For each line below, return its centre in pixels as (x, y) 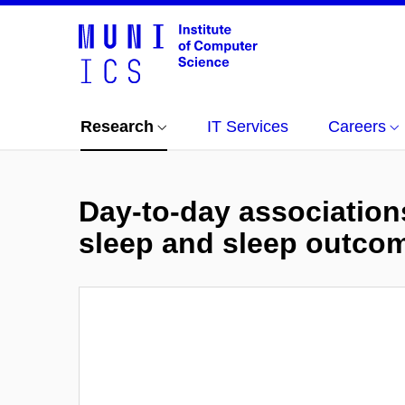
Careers (357, 127)
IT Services (248, 127)
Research (117, 127)
